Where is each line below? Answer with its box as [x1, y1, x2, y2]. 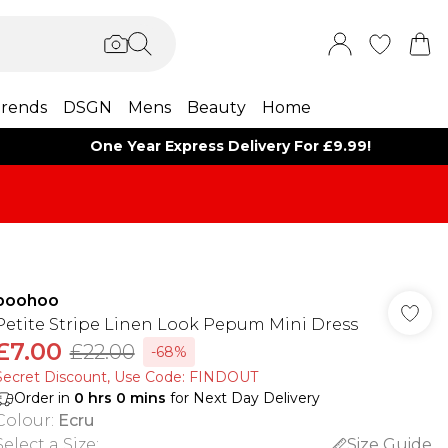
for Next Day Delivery [165, 389, 320, 407]
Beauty [186, 98, 246, 117]
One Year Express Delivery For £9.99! [90, 137, 372, 155]
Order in [13, 389, 74, 407]
